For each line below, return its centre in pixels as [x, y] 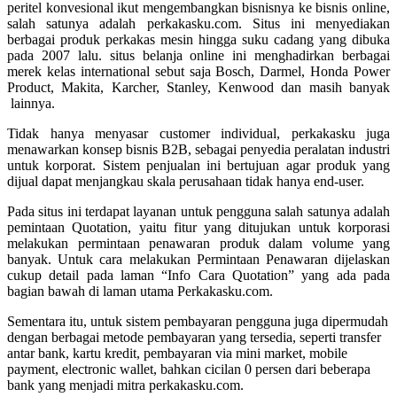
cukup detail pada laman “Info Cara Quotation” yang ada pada [198, 276]
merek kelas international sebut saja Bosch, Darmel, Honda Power [198, 72]
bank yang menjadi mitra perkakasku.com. [125, 385]
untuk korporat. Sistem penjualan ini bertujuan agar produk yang [198, 166]
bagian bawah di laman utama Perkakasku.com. [140, 292]
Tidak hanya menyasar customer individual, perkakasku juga [198, 134]
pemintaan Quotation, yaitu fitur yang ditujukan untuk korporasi [198, 228]
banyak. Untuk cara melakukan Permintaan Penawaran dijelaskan [198, 260]
